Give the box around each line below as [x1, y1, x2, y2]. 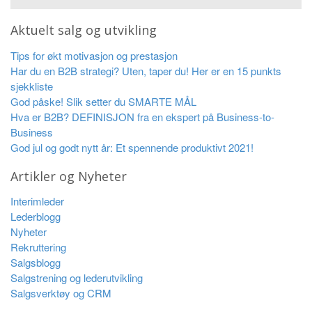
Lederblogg [10, 209, 61, 224]
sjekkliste [10, 78, 53, 93]
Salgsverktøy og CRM [10, 286, 111, 300]
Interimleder [10, 194, 64, 208]
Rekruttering [10, 240, 66, 254]
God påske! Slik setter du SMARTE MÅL [10, 93, 196, 109]
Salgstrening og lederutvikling [10, 270, 143, 285]
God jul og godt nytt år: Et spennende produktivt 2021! [10, 139, 253, 155]
